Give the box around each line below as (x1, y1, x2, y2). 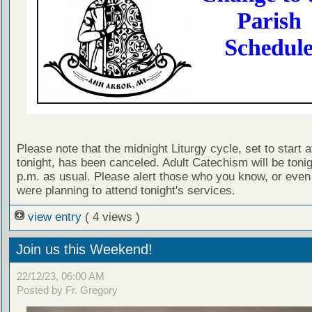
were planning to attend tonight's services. (16, 184, 235, 198)
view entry (24, 210, 85, 224)
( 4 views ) (84, 210, 140, 224)
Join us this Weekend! (15, 242, 153, 258)
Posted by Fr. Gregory (16, 283, 118, 296)
